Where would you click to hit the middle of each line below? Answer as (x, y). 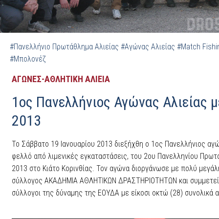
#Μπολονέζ (28, 59)
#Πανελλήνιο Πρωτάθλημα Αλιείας (64, 46)
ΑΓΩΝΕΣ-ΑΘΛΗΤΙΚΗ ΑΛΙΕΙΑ (61, 79)
